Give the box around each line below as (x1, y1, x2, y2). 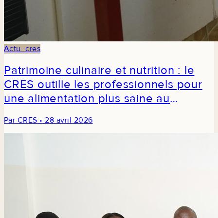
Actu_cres (4, 44, 41, 54)
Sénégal (4, 106, 49, 120)
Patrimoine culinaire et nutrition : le (4, 63, 195, 78)
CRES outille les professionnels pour (4, 77, 202, 92)
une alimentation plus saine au (4, 91, 170, 106)
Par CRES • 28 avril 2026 (4, 115, 93, 125)
